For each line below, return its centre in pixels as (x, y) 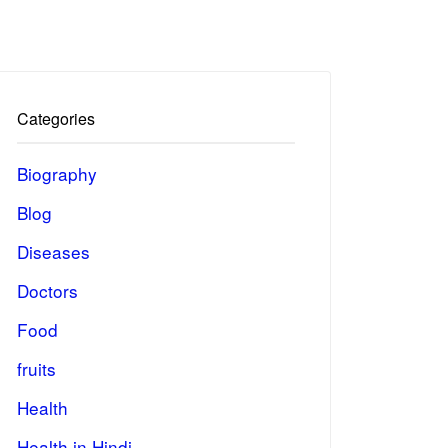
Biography (57, 173)
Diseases (53, 251)
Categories (56, 118)
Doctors (47, 290)
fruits (36, 368)
